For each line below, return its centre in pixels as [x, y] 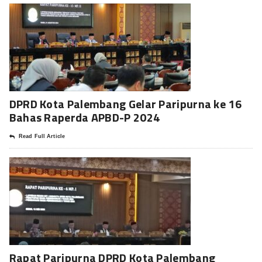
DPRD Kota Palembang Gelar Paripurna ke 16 [125, 104]
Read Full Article [42, 136]
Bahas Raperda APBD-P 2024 [85, 117]
